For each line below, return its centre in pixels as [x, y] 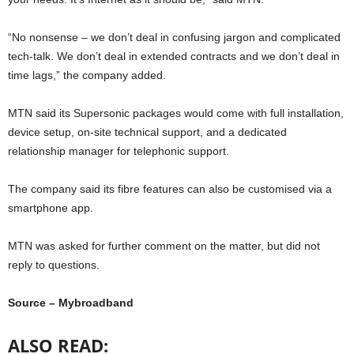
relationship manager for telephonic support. [119, 151]
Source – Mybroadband [71, 303]
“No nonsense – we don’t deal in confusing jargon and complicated [174, 38]
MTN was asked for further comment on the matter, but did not [164, 246]
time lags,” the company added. [87, 75]
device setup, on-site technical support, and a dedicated [147, 132]
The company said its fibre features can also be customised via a [170, 189]
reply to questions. [54, 265]
